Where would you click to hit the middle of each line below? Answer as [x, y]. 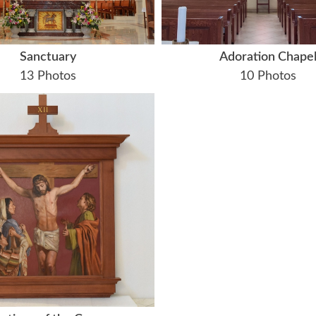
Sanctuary [48, 57]
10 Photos [268, 77]
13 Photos [48, 77]
